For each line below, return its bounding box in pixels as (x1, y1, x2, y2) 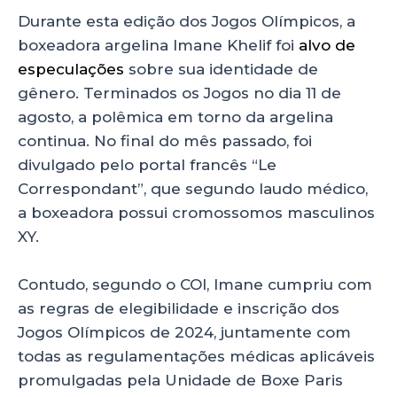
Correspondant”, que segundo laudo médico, (18, 180, 368, 198)
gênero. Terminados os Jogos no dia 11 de (18, 84, 341, 103)
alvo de (299, 36, 355, 55)
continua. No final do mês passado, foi (18, 132, 312, 151)
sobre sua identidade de (124, 60, 318, 79)
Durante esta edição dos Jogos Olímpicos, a (18, 12, 355, 31)
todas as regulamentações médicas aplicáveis (18, 347, 375, 366)
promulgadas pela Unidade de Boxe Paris (18, 371, 343, 390)
